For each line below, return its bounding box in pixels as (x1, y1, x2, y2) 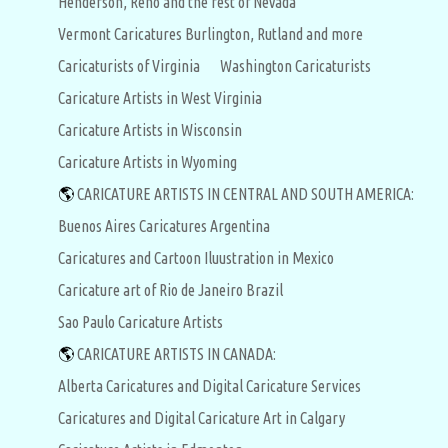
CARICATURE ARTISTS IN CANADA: (77, 345, 276, 363)
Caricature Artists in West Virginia (58, 89, 262, 107)
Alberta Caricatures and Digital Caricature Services (58, 377, 361, 395)
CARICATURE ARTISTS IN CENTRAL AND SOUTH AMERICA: (77, 185, 414, 203)
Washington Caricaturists (220, 57, 371, 75)
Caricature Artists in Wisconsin (58, 121, 242, 139)
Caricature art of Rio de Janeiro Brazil (58, 281, 283, 299)
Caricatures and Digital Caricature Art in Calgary (58, 409, 345, 427)
